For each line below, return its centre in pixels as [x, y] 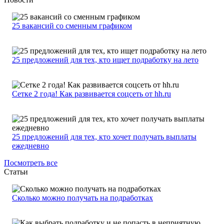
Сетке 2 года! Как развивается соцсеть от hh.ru [91, 94]
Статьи [16, 172]
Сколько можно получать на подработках [82, 198]
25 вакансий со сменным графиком [72, 26]
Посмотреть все [31, 163]
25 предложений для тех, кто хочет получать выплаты [104, 137]
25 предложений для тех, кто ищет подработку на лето [105, 60]
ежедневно [30, 146]
